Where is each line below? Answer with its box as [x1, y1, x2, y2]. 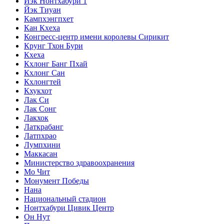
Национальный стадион [24, 194, 106, 203]
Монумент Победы [24, 176, 89, 185]
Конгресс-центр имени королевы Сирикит [24, 32, 169, 41]
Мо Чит [24, 167, 50, 176]
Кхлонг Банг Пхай [24, 59, 87, 68]
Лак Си [24, 95, 49, 104]
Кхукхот [24, 86, 52, 95]
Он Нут [24, 212, 50, 221]
